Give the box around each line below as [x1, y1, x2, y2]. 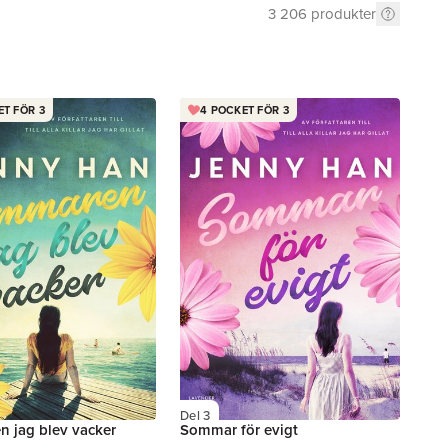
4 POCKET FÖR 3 [200, 101, 289, 118]
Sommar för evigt [180, 419, 298, 440]
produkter [311, 3, 376, 24]
